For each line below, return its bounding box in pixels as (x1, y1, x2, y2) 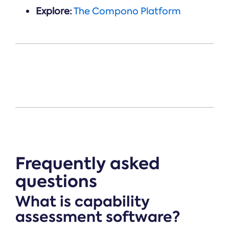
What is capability (15, 192, 150, 212)
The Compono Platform (74, 5, 181, 18)
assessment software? (15, 207, 180, 227)
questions (15, 170, 97, 193)
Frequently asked (15, 152, 160, 175)
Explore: (36, 5, 72, 18)
